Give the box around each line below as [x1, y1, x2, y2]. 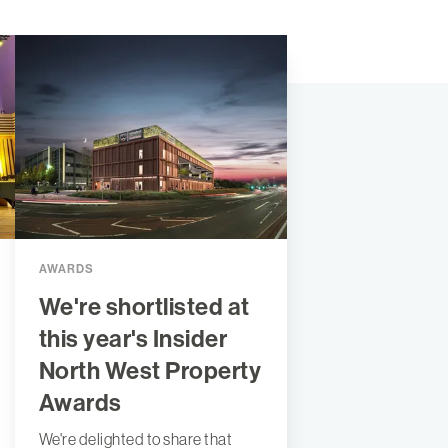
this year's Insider [38, 325, 228, 354]
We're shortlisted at [38, 293, 250, 322]
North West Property [38, 357, 262, 386]
